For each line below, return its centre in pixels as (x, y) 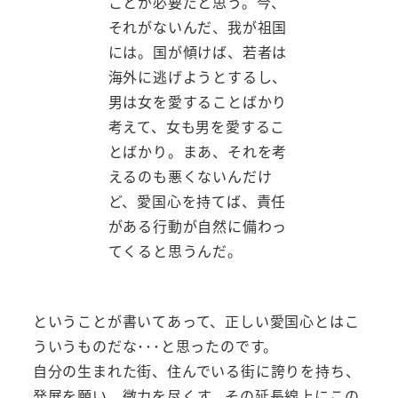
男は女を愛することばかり (198, 101)
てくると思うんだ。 (175, 250)
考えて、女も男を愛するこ (197, 126)
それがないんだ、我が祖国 (198, 26)
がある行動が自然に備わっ (198, 225)
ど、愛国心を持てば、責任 (197, 200)
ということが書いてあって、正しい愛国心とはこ (196, 320)
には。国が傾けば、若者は (198, 51)
